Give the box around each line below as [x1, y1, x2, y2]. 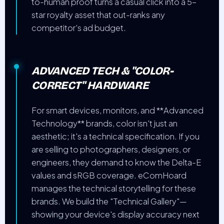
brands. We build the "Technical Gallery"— [31, 195, 187, 206]
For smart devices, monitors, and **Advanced [31, 104, 204, 115]
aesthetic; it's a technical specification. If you [31, 130, 200, 141]
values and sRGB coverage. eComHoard [31, 169, 187, 180]
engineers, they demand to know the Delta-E [31, 156, 201, 167]
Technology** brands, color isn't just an [31, 117, 178, 128]
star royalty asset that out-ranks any [31, 9, 165, 20]
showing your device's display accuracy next [31, 208, 200, 219]
